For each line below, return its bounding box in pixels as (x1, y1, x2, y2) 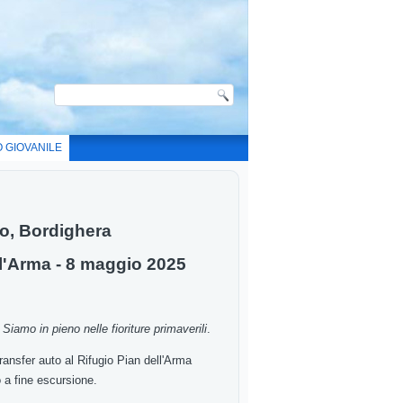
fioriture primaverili (112, 322, 207, 336)
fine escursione (14, 373, 94, 387)
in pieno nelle (40, 322, 112, 336)
